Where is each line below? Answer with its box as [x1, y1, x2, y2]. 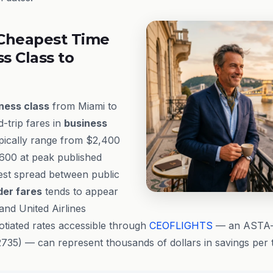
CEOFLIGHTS [149, 219, 213, 232]
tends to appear [42, 185, 118, 197]
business [64, 117, 107, 129]
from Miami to [49, 100, 117, 112]
